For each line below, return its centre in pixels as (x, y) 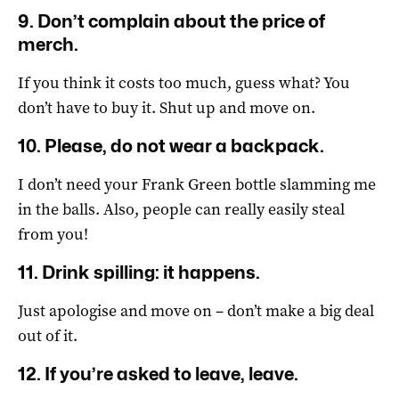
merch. (48, 45)
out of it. (48, 336)
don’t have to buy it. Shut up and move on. (167, 108)
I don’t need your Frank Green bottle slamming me (197, 185)
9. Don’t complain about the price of (171, 22)
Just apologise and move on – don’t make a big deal (196, 311)
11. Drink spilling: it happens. (139, 273)
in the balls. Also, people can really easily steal (181, 210)
